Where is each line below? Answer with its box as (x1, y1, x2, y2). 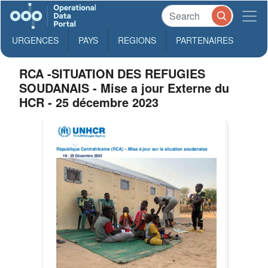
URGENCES (12, 34, 59, 46)
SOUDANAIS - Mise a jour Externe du (19, 79, 230, 96)
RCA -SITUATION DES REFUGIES (19, 65, 206, 82)
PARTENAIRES (176, 34, 233, 46)
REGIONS (118, 34, 156, 46)
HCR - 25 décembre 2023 (19, 93, 159, 111)
